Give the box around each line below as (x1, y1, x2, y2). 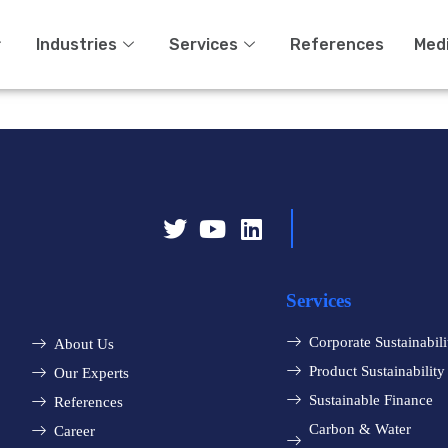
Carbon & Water (308, 421, 411, 438)
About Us (53, 336, 114, 353)
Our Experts (53, 365, 129, 382)
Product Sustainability (308, 363, 445, 380)
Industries (36, 34, 117, 54)
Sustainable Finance (308, 392, 433, 409)
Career (53, 423, 95, 440)
